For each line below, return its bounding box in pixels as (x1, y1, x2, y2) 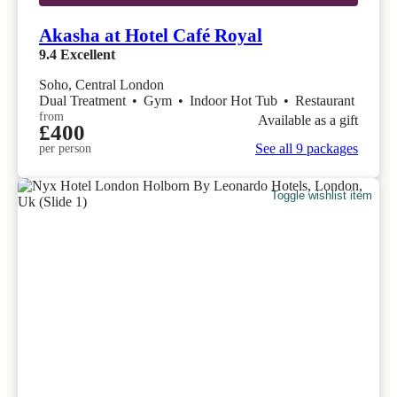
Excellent (60, 46, 115, 62)
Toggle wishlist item (271, 189, 373, 203)
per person (39, 141, 91, 155)
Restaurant (295, 92, 354, 108)
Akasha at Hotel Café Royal (39, 24, 262, 46)
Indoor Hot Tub (190, 92, 281, 108)
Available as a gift (258, 113, 358, 128)
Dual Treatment (39, 92, 129, 108)
